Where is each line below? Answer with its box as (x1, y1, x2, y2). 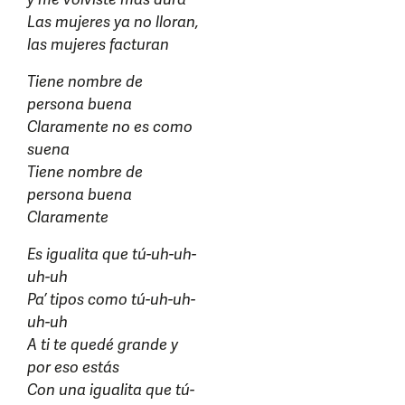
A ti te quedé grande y (27, 334, 178, 354)
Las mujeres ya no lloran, (27, 12, 199, 32)
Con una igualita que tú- (27, 380, 194, 400)
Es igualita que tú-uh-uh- (27, 244, 196, 264)
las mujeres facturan (27, 34, 169, 54)
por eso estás (27, 357, 119, 377)
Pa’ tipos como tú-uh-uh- (27, 289, 195, 309)
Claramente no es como (27, 117, 193, 137)
